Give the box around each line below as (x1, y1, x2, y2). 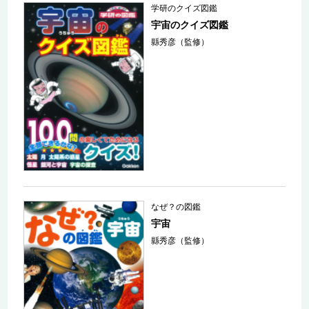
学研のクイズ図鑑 (151, 3, 218, 13)
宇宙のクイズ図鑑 (151, 19, 229, 30)
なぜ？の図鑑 (151, 202, 201, 212)
